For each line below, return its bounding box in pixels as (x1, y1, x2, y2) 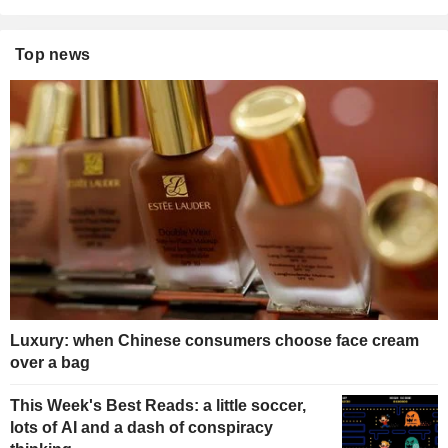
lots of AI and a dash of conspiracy (10, 419, 273, 437)
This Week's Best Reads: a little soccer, (10, 397, 306, 415)
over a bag (10, 354, 90, 372)
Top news (15, 45, 91, 63)
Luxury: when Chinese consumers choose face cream (10, 332, 419, 350)
